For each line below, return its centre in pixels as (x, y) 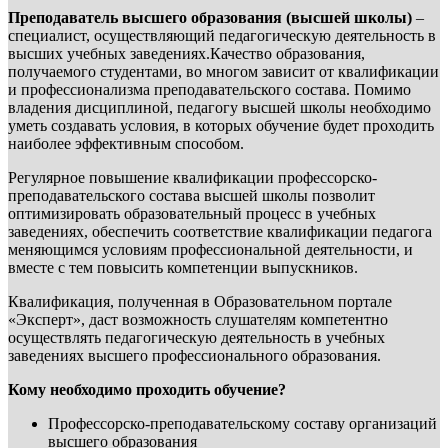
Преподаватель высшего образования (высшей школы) (210, 17)
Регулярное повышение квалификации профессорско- (192, 177)
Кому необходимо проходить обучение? (147, 389)
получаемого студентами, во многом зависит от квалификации (223, 71)
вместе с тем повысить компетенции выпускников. (183, 267)
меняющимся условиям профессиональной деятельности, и (210, 249)
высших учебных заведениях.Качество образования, (186, 53)
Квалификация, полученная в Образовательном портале (200, 301)
